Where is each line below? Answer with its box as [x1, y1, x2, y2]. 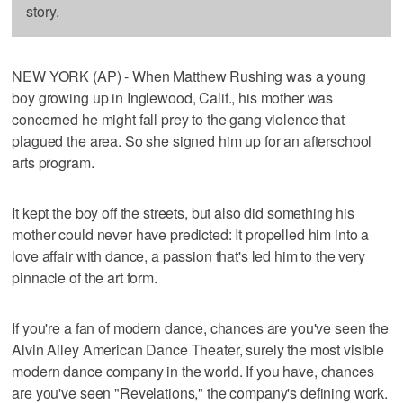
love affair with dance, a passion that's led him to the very [12, 245, 365, 266]
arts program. [12, 151, 94, 173]
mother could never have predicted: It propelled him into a [12, 223, 370, 245]
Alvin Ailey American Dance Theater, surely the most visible [12, 338, 385, 360]
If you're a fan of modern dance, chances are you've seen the [12, 317, 389, 338]
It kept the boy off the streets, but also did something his [12, 201, 355, 223]
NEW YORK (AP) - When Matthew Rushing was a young [12, 65, 366, 86]
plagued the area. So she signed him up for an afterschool [12, 130, 372, 151]
